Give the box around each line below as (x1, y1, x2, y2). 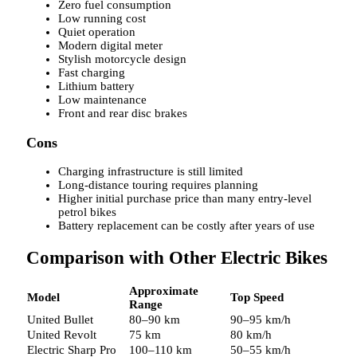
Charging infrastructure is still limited (58, 165, 243, 178)
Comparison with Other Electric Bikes (26, 248, 328, 268)
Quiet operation (58, 25, 135, 39)
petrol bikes (58, 206, 116, 219)
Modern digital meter (58, 39, 163, 53)
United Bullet (27, 312, 93, 326)
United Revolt (27, 328, 96, 341)
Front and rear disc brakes (58, 107, 187, 120)
